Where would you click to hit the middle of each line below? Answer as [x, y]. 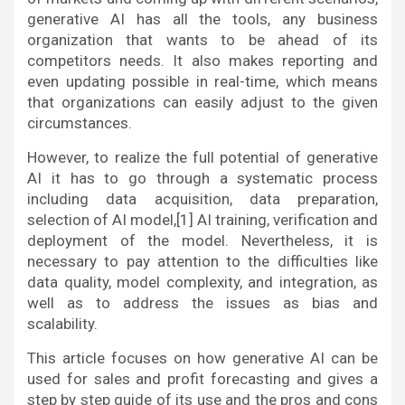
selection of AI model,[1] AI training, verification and [202, 220]
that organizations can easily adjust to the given [202, 102]
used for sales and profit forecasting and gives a [202, 379]
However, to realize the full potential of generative [202, 157]
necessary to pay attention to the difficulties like [202, 261]
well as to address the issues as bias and [202, 303]
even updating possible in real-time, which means [202, 81]
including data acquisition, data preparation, [202, 199]
